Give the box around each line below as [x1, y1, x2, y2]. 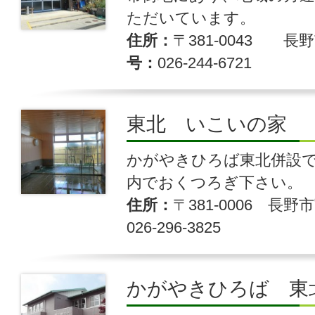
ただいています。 [127, 9, 255, 27]
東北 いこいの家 [127, 113, 287, 135]
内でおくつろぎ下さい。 [127, 174, 302, 191]
